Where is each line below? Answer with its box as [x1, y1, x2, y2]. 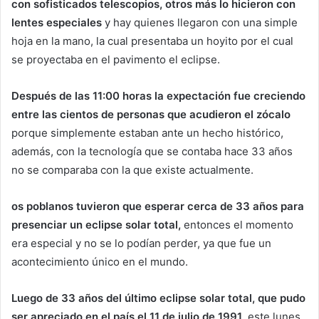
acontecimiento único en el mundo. [11, 255, 188, 269]
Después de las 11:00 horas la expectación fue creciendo [11, 89, 305, 103]
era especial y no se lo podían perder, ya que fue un [11, 236, 271, 251]
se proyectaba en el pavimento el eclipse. [11, 53, 220, 67]
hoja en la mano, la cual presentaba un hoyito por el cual [11, 34, 293, 48]
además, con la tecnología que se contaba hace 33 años [11, 145, 293, 159]
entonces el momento [181, 218, 293, 232]
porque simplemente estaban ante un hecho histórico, [11, 126, 283, 140]
